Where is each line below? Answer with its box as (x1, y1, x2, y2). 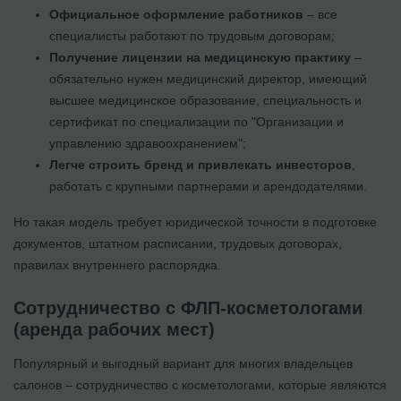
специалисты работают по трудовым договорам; (49, 28, 335, 43)
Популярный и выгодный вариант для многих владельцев (13, 355, 353, 371)
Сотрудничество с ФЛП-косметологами (13, 297, 363, 318)
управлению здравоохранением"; (49, 135, 246, 150)
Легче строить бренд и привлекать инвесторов (49, 157, 352, 172)
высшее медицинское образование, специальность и (49, 92, 362, 107)
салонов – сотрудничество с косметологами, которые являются (13, 377, 387, 392)
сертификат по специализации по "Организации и (49, 114, 344, 129)
